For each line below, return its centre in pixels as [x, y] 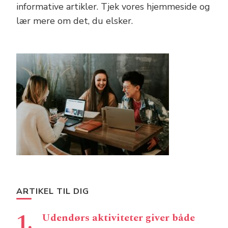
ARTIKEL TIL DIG [53, 191]
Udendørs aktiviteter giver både [118, 218]
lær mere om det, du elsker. [75, 21]
